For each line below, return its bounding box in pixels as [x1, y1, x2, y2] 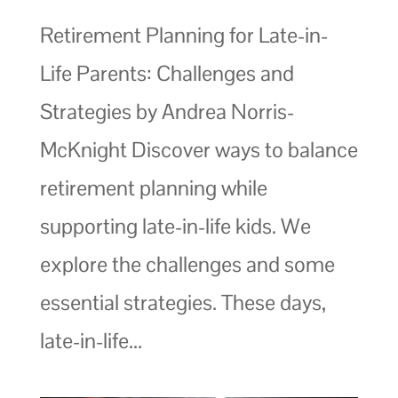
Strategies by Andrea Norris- [39, 98, 294, 126]
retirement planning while [39, 174, 267, 203]
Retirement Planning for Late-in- [39, 21, 328, 50]
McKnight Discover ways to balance [39, 136, 358, 164]
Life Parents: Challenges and [39, 60, 294, 88]
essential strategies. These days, [39, 289, 326, 317]
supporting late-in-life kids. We [39, 212, 311, 241]
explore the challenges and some [39, 251, 335, 279]
